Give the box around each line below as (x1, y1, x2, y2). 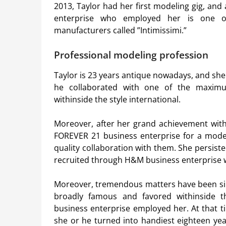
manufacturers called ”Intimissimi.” (54, 25, 187, 36)
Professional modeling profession (54, 48, 208, 62)
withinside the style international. (54, 94, 181, 105)
